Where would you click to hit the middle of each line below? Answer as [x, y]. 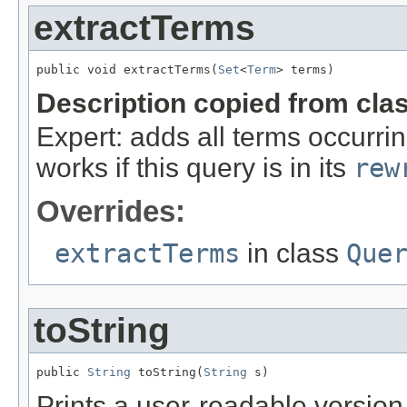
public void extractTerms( [127, 69]
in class [293, 253]
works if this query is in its [195, 167]
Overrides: [111, 211]
